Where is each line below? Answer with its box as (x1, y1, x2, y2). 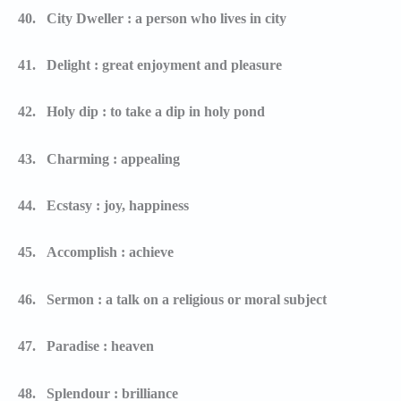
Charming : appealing (47, 150, 180, 166)
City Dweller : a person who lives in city (47, 10, 286, 26)
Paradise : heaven (47, 338, 158, 354)
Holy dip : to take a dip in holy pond (47, 104, 265, 120)
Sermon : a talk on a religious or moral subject (47, 291, 327, 307)
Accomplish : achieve (47, 244, 174, 260)
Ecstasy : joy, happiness (47, 198, 189, 214)
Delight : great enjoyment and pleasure (47, 57, 282, 73)
